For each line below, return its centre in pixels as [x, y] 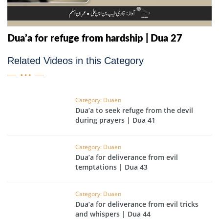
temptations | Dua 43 [112, 167]
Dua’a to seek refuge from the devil [134, 110]
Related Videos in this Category [76, 61]
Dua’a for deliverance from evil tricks [137, 204]
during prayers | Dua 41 [116, 120]
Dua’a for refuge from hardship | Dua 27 [95, 39]
